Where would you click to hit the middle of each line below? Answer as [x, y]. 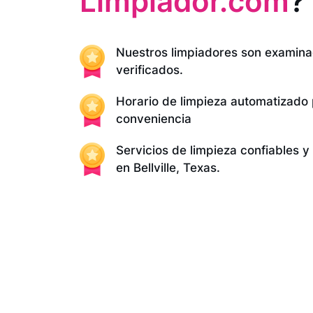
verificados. [150, 70]
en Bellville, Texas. [168, 168]
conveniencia [154, 119]
